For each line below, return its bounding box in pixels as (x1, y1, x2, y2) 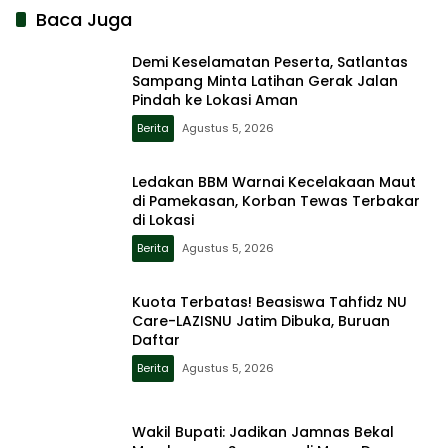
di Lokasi (132, 210, 194, 231)
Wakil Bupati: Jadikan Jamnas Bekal (132, 421, 394, 442)
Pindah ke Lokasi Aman (132, 90, 298, 111)
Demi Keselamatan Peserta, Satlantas (132, 52, 408, 73)
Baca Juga (36, 6, 132, 32)
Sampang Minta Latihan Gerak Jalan (132, 71, 398, 92)
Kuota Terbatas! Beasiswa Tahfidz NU (132, 292, 407, 313)
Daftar (132, 330, 180, 351)
